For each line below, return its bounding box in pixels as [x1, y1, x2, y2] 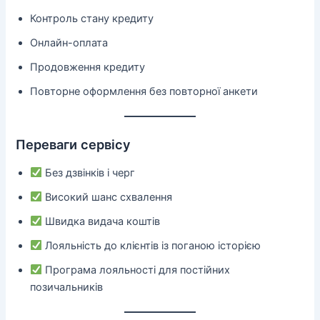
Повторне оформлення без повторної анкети [30, 84, 259, 98]
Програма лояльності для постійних [42, 263, 231, 276]
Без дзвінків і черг [42, 166, 136, 179]
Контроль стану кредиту [30, 11, 154, 25]
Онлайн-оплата [30, 36, 109, 49]
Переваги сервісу [16, 136, 131, 153]
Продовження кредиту [30, 60, 146, 74]
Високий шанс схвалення [42, 190, 173, 204]
